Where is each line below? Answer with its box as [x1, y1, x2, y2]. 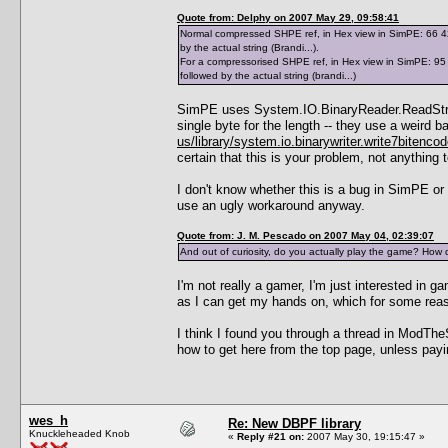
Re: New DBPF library [228, 415, 361, 431]
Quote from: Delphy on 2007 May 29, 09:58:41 [177, 11, 399, 23]
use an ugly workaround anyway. [177, 197, 365, 213]
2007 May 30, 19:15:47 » [304, 430, 425, 442]
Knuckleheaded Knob [29, 427, 130, 439]
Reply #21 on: [237, 430, 304, 442]
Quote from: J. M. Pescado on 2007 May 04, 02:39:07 [177, 229, 434, 241]
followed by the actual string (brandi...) [180, 69, 356, 81]
